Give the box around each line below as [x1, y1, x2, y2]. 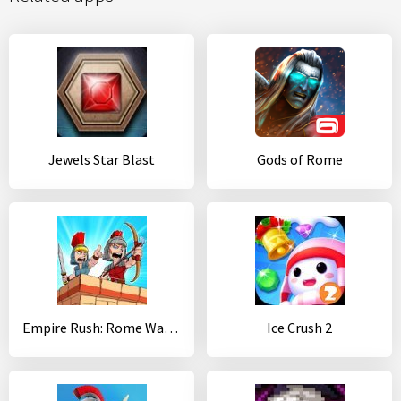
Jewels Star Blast [48, 149, 155, 168]
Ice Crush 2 [267, 318, 332, 337]
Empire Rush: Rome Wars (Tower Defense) [164, 318, 178, 337]
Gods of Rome [256, 149, 343, 168]
